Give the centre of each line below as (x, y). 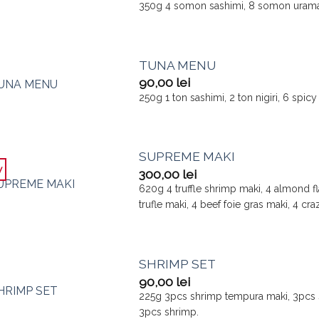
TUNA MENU (178, 65)
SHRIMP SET (178, 263)
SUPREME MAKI (187, 157)
